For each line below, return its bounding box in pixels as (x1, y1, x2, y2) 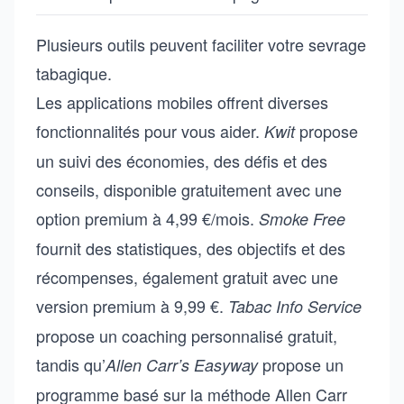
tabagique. (36, 61, 112, 85)
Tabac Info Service (228, 295, 362, 317)
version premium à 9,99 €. (36, 294, 228, 317)
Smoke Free (259, 207, 345, 230)
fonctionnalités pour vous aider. (36, 119, 264, 142)
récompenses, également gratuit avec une (36, 265, 338, 289)
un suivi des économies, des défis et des (36, 149, 327, 172)
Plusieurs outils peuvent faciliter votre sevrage (36, 32, 366, 56)
